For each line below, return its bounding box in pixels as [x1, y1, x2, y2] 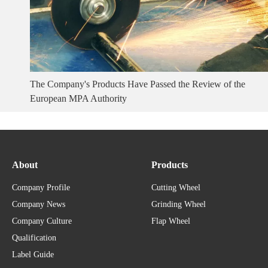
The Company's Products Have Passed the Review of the [30, 79, 245, 90]
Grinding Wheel [151, 200, 206, 209]
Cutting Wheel [151, 183, 200, 193]
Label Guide [12, 250, 54, 260]
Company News [12, 200, 65, 209]
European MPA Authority [30, 93, 127, 104]
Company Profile [12, 183, 70, 193]
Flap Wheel [151, 217, 190, 226]
